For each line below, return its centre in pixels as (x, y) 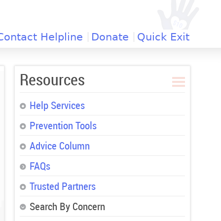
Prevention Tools (63, 126)
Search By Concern (67, 206)
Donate (110, 37)
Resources (52, 79)
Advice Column (59, 146)
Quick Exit (163, 37)
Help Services (57, 105)
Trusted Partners (62, 186)
